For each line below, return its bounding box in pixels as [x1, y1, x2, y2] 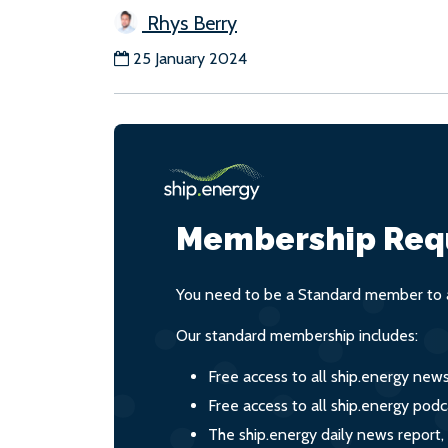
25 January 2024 [133, 48, 247, 68]
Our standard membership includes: [176, 325, 418, 345]
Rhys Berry [142, 10, 237, 35]
